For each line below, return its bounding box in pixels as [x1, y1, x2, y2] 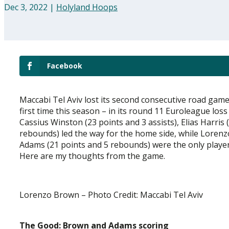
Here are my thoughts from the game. [19, 150, 165, 162]
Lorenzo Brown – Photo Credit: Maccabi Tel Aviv [19, 189, 203, 200]
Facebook [47, 60, 82, 71]
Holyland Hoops [56, 1, 118, 13]
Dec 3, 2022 [4, 1, 48, 13]
